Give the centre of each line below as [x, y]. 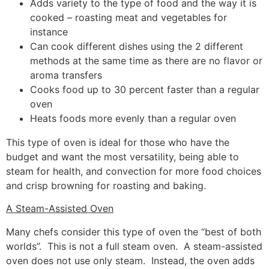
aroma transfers [66, 75]
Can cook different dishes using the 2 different [137, 47]
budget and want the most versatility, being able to [122, 157]
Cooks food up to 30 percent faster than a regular [145, 90]
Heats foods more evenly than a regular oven [133, 119]
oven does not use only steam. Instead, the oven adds [130, 260]
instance [49, 32]
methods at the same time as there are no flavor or [146, 61]
